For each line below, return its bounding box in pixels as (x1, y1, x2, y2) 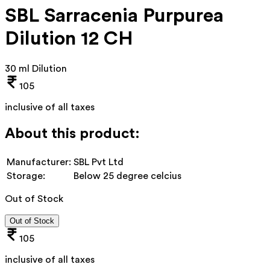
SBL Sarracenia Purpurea (5, 6, 224, 26)
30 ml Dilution (5, 63, 67, 74)
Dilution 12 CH (5, 29, 133, 49)
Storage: (7, 171, 45, 181)
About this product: (5, 126, 140, 141)
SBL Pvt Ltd (74, 157, 124, 167)
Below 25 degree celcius (74, 171, 181, 181)
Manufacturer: (7, 157, 71, 167)
